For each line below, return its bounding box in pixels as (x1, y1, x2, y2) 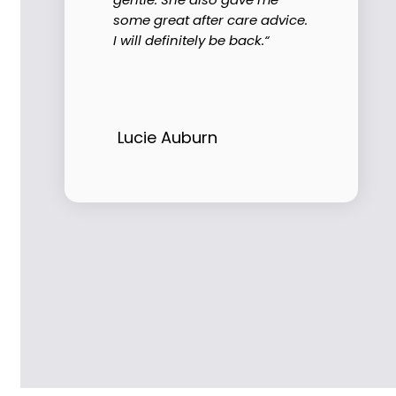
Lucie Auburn (118, 126, 217, 148)
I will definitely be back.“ (113, 30, 270, 49)
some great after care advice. (113, 10, 308, 29)
